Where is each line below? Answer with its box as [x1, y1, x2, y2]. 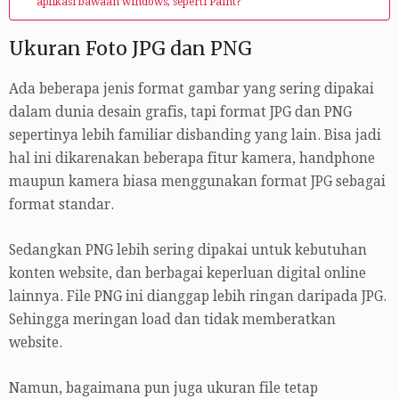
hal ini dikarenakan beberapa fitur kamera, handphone [9, 150, 375, 167]
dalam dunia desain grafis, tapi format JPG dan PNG [9, 103, 352, 120]
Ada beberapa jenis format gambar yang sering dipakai [9, 80, 374, 97]
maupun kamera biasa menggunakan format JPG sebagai [9, 173, 386, 190]
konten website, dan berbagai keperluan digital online [9, 265, 366, 281]
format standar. [9, 196, 114, 213]
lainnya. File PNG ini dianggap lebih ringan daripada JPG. [9, 288, 387, 305]
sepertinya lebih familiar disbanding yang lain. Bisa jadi [9, 126, 381, 143]
